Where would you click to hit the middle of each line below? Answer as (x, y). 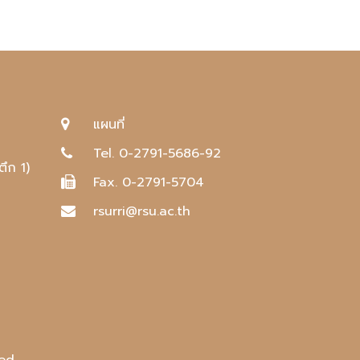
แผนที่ (109, 125)
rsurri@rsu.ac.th (142, 211)
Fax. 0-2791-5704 (149, 182)
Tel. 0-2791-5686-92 (157, 153)
